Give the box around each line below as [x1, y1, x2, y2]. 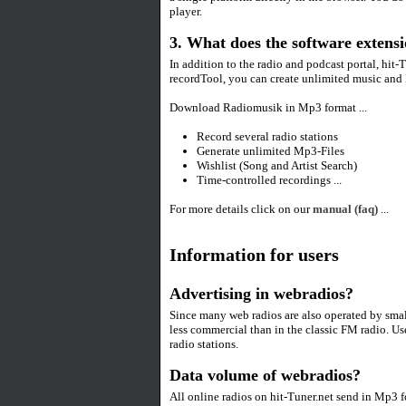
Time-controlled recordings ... [197, 173, 342, 187]
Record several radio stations [197, 130, 338, 143]
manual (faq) [313, 202, 378, 216]
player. [169, 5, 202, 18]
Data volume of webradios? [169, 366, 361, 384]
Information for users [169, 246, 339, 265]
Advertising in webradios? [169, 285, 353, 303]
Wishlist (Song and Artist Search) [197, 159, 357, 172]
